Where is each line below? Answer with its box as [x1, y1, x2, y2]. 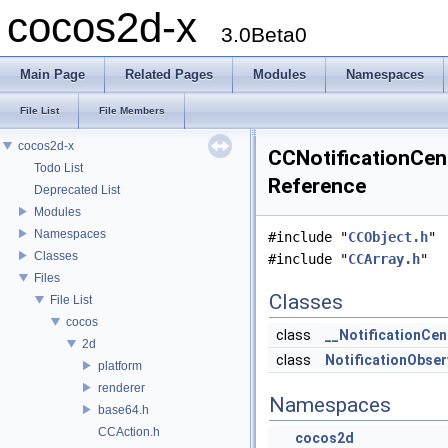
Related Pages [125, 67, 213, 82]
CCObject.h [348, 229, 428, 245]
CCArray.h [348, 251, 420, 267]
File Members [99, 105, 165, 116]
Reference [268, 174, 366, 198]
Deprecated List [34, 182, 120, 197]
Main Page [20, 67, 85, 82]
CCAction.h [98, 424, 160, 439]
